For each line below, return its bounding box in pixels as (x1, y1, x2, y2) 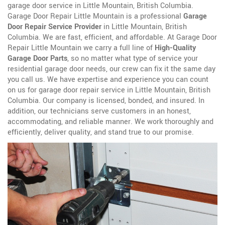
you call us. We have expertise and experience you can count (8, 74, 208, 85)
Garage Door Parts (8, 53, 67, 64)
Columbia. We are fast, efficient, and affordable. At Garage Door (8, 32, 217, 43)
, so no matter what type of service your (67, 53, 198, 64)
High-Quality (155, 43, 196, 54)
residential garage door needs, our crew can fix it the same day (8, 64, 215, 75)
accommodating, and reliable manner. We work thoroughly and (8, 117, 213, 128)
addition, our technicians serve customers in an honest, (8, 106, 191, 117)
